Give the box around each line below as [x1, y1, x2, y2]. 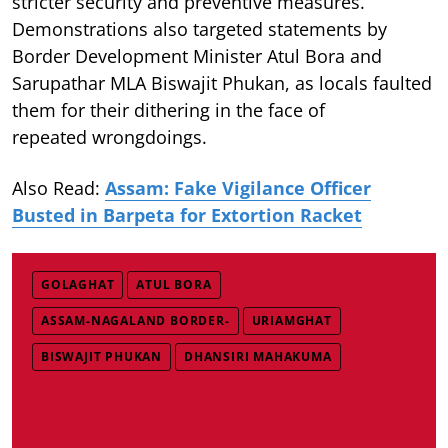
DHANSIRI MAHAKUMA [184, 347, 332, 365]
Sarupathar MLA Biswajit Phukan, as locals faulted [12, 70, 432, 95]
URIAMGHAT [251, 311, 332, 329]
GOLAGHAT [41, 275, 115, 293]
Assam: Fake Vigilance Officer [105, 175, 371, 200]
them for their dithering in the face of [12, 97, 325, 122]
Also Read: [12, 175, 105, 200]
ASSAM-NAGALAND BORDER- [41, 311, 230, 329]
